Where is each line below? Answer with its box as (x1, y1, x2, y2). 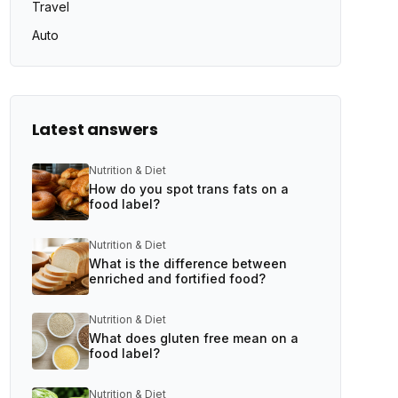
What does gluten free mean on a (88, 330, 298, 346)
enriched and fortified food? (88, 271, 266, 286)
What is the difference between (88, 256, 287, 271)
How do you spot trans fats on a (88, 181, 289, 196)
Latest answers (31, 118, 159, 140)
